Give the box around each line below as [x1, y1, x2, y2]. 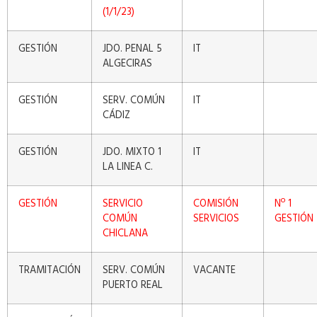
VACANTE [193, 263, 236, 279]
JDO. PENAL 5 [103, 41, 162, 58]
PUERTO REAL [103, 277, 163, 294]
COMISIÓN [193, 196, 238, 213]
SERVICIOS [193, 211, 239, 228]
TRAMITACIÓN [18, 263, 81, 279]
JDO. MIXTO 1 [103, 144, 161, 161]
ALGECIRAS [103, 56, 152, 73]
